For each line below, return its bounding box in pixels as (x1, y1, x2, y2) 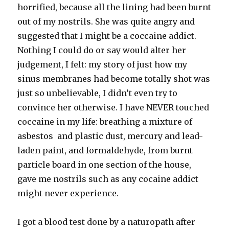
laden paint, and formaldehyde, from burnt (17, 145, 193, 155)
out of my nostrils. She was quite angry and (17, 16, 195, 27)
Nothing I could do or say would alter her (17, 44, 187, 55)
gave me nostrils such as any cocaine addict (17, 173, 199, 184)
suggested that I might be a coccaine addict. (17, 30, 197, 41)
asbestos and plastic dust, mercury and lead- (17, 130, 203, 141)
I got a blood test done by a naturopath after (17, 216, 196, 227)
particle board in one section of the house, (17, 159, 192, 170)
